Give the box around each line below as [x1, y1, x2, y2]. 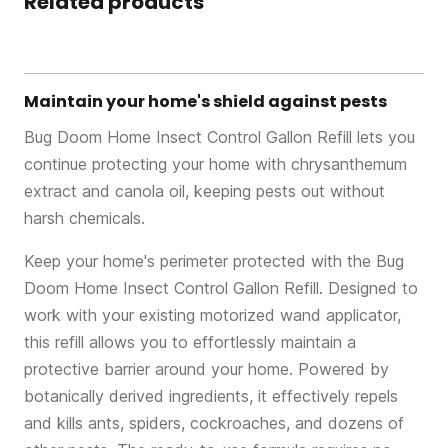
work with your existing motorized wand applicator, [24, 305, 401, 325]
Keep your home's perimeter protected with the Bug [24, 251, 404, 271]
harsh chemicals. [24, 208, 145, 228]
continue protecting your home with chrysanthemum [24, 154, 407, 174]
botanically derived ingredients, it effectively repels [24, 386, 398, 406]
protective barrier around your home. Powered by [24, 359, 389, 379]
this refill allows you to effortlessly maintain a [24, 332, 356, 352]
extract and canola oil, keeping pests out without [24, 181, 385, 201]
